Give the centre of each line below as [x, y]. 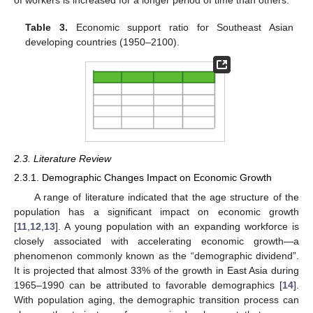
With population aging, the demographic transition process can [156, 299]
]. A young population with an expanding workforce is [177, 226]
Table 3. [46, 27]
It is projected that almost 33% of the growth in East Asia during [156, 270]
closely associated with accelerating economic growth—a [156, 241]
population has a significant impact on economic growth [156, 211]
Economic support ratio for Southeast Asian [180, 27]
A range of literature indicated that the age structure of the [166, 197]
